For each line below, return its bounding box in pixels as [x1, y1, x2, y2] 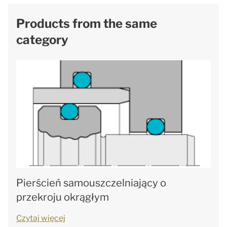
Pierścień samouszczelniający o [16, 177, 166, 190]
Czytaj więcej [16, 213, 65, 223]
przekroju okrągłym [16, 191, 109, 204]
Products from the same [16, 16, 157, 31]
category [16, 32, 68, 48]
